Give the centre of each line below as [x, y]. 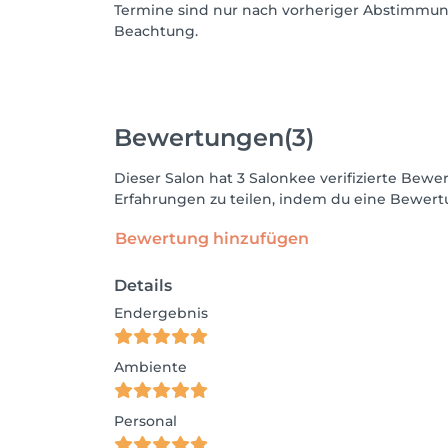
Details [143, 286]
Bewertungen [199, 137]
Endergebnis [161, 313]
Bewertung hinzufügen [212, 239]
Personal [145, 421]
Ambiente [150, 367]
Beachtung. [156, 31]
